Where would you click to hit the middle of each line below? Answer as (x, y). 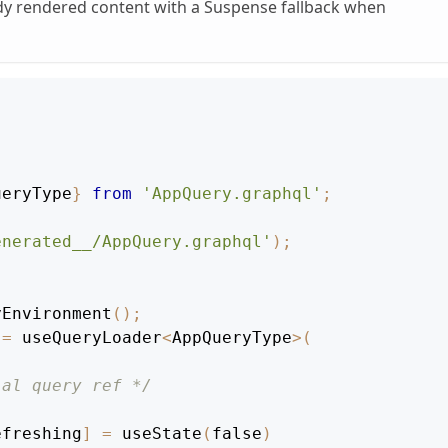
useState (162, 434)
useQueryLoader (87, 338)
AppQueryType (232, 338)
